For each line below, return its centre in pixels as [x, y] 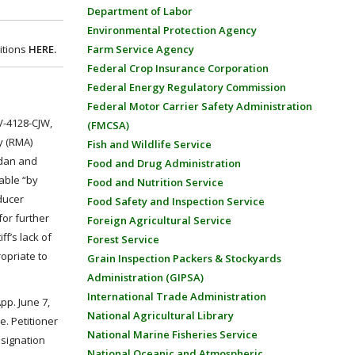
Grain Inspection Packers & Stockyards [184, 258]
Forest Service [123, 239]
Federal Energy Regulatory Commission [186, 87]
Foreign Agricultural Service [159, 220]
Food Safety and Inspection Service [176, 201]
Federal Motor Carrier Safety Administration [199, 106]
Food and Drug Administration [164, 163]
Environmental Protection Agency [172, 30]
